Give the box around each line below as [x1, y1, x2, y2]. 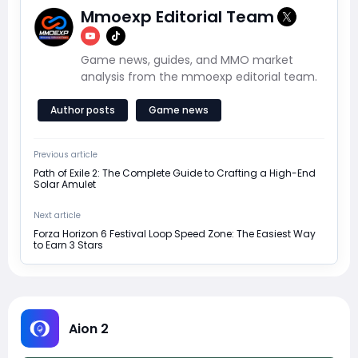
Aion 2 [69, 319, 109, 338]
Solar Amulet [34, 177, 96, 192]
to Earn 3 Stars [34, 238, 103, 253]
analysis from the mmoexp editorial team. [81, 69, 317, 86]
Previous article [34, 149, 97, 161]
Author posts [50, 103, 115, 117]
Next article [34, 209, 81, 222]
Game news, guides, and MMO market [81, 52, 293, 69]
